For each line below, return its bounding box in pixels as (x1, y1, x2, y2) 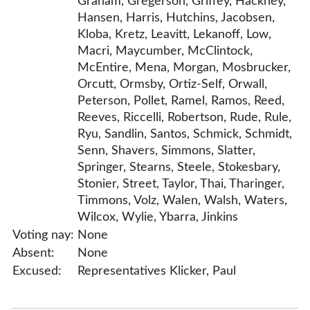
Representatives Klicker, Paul (77, 265, 236, 277)
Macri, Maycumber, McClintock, (77, 45, 253, 57)
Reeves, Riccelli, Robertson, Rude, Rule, (77, 111, 291, 124)
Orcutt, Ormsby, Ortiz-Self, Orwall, (77, 78, 267, 91)
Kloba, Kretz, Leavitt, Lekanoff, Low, (77, 28, 271, 41)
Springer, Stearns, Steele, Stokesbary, (77, 161, 280, 174)
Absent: (12, 247, 55, 259)
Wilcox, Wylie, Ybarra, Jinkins (77, 211, 238, 224)
